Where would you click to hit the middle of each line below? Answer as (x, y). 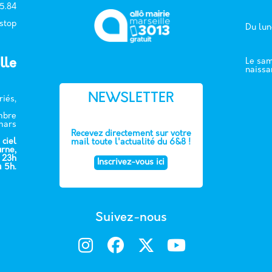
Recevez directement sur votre (131, 134)
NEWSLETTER (131, 99)
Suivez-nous (131, 218)
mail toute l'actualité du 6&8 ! (131, 143)
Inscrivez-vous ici (131, 163)
